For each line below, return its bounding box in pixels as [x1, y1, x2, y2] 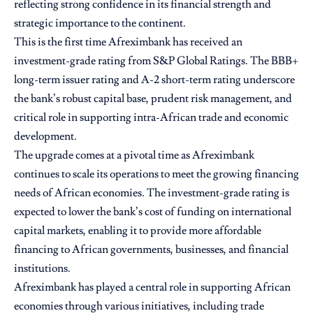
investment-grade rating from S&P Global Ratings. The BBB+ [14, 53, 298, 68]
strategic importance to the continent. [14, 15, 186, 30]
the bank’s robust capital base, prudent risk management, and [14, 91, 292, 105]
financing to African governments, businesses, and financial [14, 242, 289, 256]
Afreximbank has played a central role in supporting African [14, 279, 291, 294]
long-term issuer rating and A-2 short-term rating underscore [14, 72, 295, 87]
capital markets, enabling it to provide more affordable [14, 223, 261, 238]
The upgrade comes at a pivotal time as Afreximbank [14, 147, 254, 162]
